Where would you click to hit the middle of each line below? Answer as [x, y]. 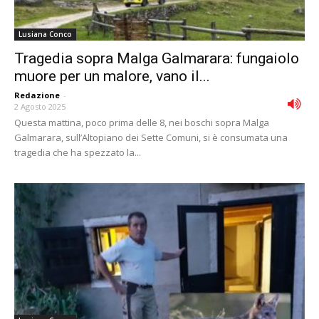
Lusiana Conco [45, 35]
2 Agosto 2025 [40, 107]
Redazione [37, 95]
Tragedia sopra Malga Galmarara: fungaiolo [157, 59]
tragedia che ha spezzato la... [78, 153]
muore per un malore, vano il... [112, 77]
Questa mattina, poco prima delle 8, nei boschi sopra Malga [142, 123]
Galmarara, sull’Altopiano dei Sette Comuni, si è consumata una [151, 138]
